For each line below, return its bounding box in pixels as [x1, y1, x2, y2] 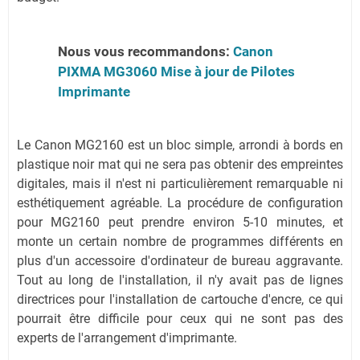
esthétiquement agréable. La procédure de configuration [17, 195, 343, 211]
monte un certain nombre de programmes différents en [17, 234, 343, 249]
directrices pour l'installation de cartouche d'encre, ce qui [17, 292, 343, 307]
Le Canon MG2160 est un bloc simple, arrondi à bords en [17, 137, 343, 153]
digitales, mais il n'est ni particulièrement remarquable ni [17, 176, 343, 191]
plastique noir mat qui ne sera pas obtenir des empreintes [17, 157, 343, 172]
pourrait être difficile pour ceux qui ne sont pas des [17, 311, 343, 326]
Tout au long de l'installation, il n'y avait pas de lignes [17, 272, 343, 288]
